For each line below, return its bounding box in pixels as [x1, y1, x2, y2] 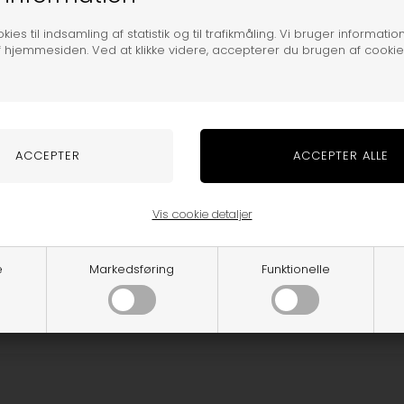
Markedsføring [89, 260, 175, 278]
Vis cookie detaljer [151, 205, 252, 223]
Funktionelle [261, 260, 330, 278]
